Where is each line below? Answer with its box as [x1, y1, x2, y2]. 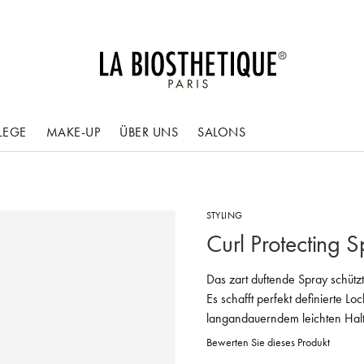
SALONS [197, 123, 245, 140]
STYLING [206, 209, 243, 221]
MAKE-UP [45, 123, 100, 140]
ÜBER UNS [119, 123, 178, 140]
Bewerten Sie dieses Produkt [206, 336, 330, 349]
